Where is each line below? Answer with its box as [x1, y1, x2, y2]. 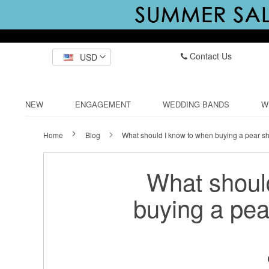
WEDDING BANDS [163, 98, 229, 110]
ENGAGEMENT [75, 98, 131, 110]
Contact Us [187, 50, 232, 62]
